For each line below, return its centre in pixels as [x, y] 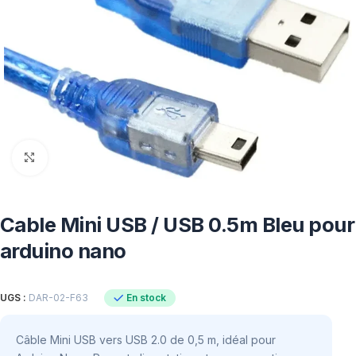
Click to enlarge [86, 157]
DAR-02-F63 [58, 298]
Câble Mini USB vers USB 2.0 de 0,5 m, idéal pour [146, 339]
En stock [146, 297]
